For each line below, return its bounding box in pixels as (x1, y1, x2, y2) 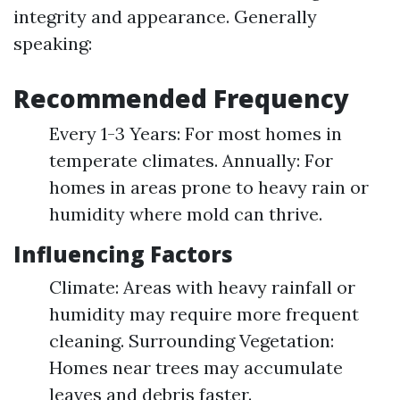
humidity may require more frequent (49, 303, 359, 325)
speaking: (13, 32, 92, 54)
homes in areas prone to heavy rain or (49, 176, 369, 198)
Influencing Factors (13, 239, 233, 269)
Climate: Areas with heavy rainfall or (49, 276, 355, 298)
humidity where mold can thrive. (49, 203, 322, 225)
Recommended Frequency (13, 81, 349, 115)
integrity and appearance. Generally (13, 5, 317, 28)
